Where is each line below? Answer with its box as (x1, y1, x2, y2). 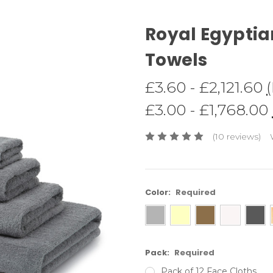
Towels (145, 48, 208, 72)
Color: (145, 186, 172, 198)
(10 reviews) (212, 130, 261, 142)
